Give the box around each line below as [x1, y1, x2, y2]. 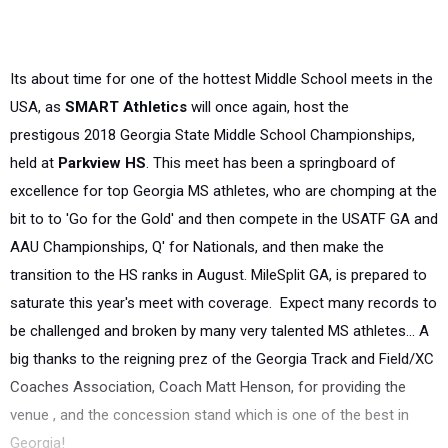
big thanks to [10, 350, 99, 368]
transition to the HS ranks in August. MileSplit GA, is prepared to [10, 266, 427, 284]
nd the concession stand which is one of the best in [68, 406, 409, 424]
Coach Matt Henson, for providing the [159, 378, 406, 396]
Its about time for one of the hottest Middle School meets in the [10, 70, 433, 88]
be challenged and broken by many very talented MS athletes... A [10, 322, 429, 340]
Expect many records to [276, 294, 437, 312]
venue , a [10, 406, 68, 424]
